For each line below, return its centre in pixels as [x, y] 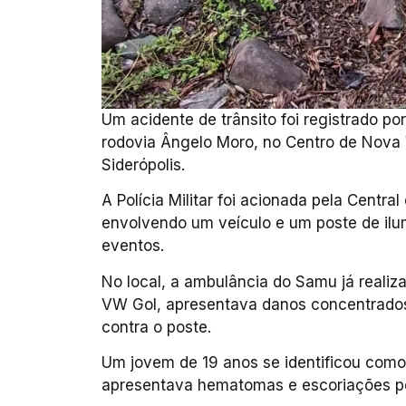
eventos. [133, 246]
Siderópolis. [143, 165]
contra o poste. [156, 327]
